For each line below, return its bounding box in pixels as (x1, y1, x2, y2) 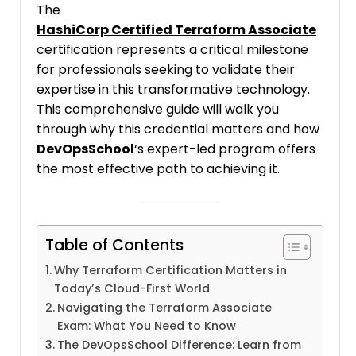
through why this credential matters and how (37, 120, 319, 139)
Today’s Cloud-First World (53, 281, 210, 297)
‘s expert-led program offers (134, 140, 315, 159)
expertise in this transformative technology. (37, 80, 310, 99)
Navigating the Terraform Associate (56, 300, 272, 316)
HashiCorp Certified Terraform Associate (37, 21, 316, 40)
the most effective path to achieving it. (37, 160, 280, 179)
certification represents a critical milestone (37, 41, 308, 60)
